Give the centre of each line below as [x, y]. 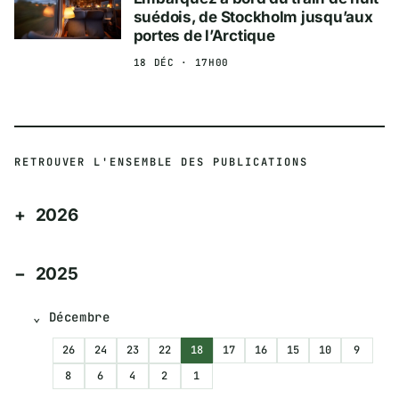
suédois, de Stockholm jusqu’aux [253, 17]
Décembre [79, 317]
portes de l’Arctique [204, 36]
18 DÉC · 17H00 [181, 62]
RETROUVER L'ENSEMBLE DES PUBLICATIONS [162, 162]
